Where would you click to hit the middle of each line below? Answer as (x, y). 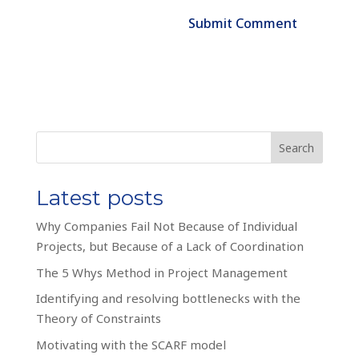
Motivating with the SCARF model (131, 344)
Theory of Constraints (98, 319)
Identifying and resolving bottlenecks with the (168, 298)
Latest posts (99, 198)
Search (297, 148)
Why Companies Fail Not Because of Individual (166, 226)
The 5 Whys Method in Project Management (161, 272)
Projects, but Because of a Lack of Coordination (169, 246)
